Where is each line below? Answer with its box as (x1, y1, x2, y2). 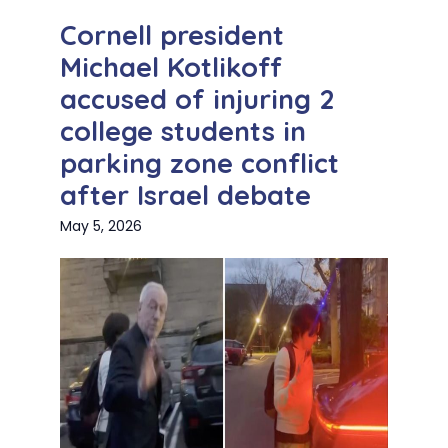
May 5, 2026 (60, 216, 142, 237)
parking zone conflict (60, 146, 339, 181)
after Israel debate (60, 178, 311, 213)
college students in (60, 114, 306, 149)
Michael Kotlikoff (60, 50, 282, 85)
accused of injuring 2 (60, 82, 334, 117)
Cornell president (60, 18, 284, 53)
